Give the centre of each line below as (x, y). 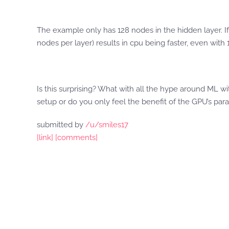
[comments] (76, 138)
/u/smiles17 (107, 125)
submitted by (61, 125)
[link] (45, 138)
